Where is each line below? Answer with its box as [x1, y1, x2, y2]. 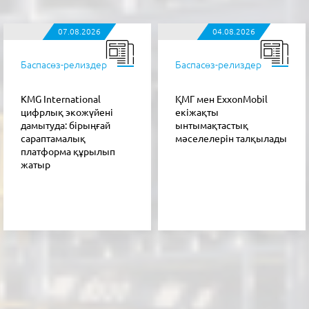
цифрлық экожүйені [21, 106, 113, 118]
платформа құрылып [21, 146, 115, 157]
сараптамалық [21, 132, 86, 144]
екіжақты [175, 106, 219, 118]
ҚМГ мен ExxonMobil [175, 93, 268, 105]
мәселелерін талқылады [175, 132, 287, 144]
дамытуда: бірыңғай [21, 119, 110, 131]
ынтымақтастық [175, 119, 248, 131]
